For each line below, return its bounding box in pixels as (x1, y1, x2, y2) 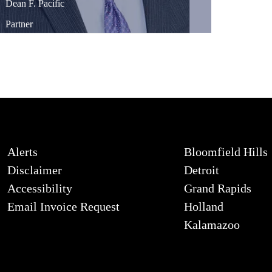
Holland (184, 199, 224, 213)
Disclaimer (7, 163, 62, 177)
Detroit (184, 163, 220, 177)
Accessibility (7, 181, 72, 195)
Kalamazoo (184, 217, 240, 231)
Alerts (7, 144, 38, 158)
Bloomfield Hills (184, 144, 268, 158)
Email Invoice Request (7, 199, 120, 213)
